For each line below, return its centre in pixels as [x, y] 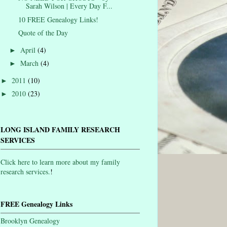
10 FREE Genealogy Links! [58, 19]
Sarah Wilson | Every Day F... [69, 6]
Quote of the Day [43, 33]
